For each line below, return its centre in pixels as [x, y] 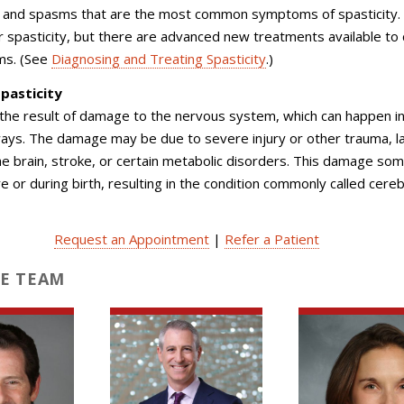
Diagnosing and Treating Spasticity [159, 59]
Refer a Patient [271, 239]
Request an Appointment [131, 239]
